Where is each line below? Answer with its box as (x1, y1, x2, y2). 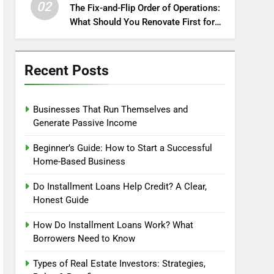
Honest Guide (33, 194, 89, 206)
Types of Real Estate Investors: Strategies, (33, 258, 206, 269)
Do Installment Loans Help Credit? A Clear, (33, 181, 207, 192)
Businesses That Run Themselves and (33, 104, 188, 115)
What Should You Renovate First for (69, 17, 215, 28)
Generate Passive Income (33, 117, 138, 128)
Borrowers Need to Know (33, 233, 136, 244)
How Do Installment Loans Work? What (33, 220, 194, 231)
